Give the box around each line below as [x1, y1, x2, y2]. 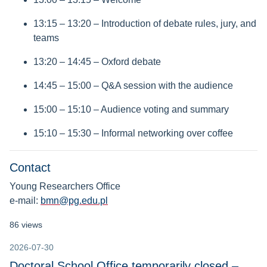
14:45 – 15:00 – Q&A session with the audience [33, 80, 233, 91]
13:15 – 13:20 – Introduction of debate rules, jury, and [33, 18, 256, 29]
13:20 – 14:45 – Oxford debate [33, 57, 161, 67]
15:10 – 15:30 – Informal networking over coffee [33, 128, 233, 139]
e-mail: [10, 195, 41, 206]
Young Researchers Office [10, 181, 120, 192]
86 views [10, 220, 42, 230]
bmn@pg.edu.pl [41, 195, 108, 206]
